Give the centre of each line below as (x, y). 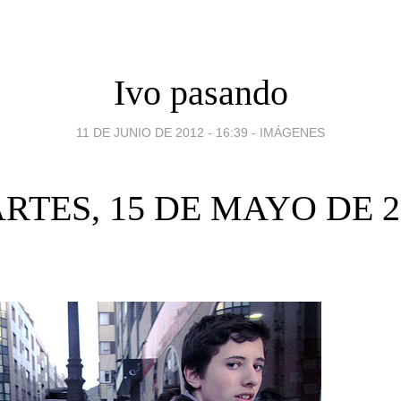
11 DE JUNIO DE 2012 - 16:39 (162, 132)
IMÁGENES (292, 132)
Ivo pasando (200, 92)
